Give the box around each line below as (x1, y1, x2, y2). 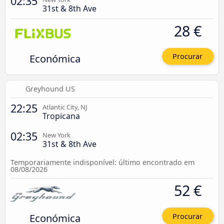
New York (42, 130, 70, 140)
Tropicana (42, 110, 80, 122)
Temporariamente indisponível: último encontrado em (10, 157, 194, 167)
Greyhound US (25, 84, 75, 94)
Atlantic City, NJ (42, 102, 87, 112)
